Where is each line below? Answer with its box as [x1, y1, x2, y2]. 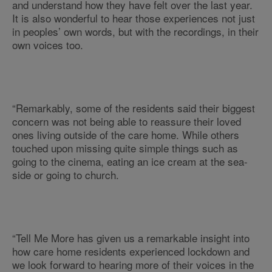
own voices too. [12, 37, 83, 52]
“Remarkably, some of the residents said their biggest [12, 100, 255, 115]
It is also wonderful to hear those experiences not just [12, 10, 255, 25]
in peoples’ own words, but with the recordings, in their [12, 24, 259, 39]
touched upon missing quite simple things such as [12, 140, 238, 155]
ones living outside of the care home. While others [12, 127, 239, 142]
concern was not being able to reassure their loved [12, 114, 241, 129]
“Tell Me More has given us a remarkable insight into [12, 230, 250, 245]
